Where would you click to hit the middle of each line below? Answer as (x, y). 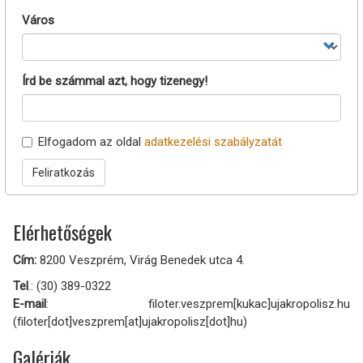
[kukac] (252, 303)
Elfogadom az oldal (91, 141)
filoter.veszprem (191, 303)
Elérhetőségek (62, 231)
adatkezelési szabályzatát (213, 141)
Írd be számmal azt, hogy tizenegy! (115, 81)
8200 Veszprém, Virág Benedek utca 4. (142, 260)
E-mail (30, 303)
